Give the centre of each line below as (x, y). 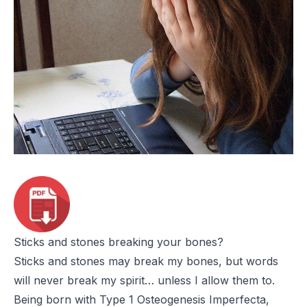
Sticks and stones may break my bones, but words (146, 261)
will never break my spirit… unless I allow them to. (144, 280)
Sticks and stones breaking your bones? (119, 242)
